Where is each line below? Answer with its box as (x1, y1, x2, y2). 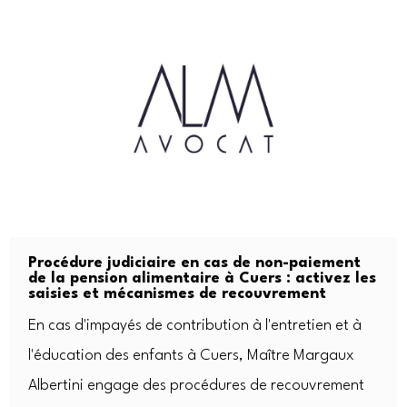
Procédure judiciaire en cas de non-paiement (28, 255, 362, 272)
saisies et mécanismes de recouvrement (28, 286, 327, 303)
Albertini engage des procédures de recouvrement (28, 378, 365, 394)
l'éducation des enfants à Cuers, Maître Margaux (28, 348, 355, 364)
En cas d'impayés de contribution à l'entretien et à (28, 318, 362, 334)
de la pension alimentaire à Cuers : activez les (28, 271, 377, 287)
